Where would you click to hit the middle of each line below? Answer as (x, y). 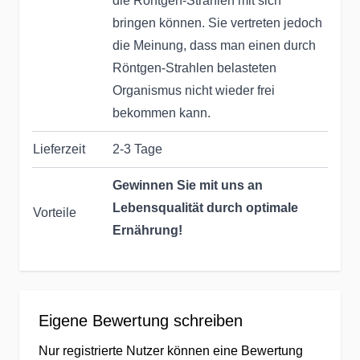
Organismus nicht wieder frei (194, 90)
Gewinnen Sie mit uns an (188, 185)
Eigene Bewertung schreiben (141, 321)
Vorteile (55, 213)
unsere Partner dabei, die (189, 307)
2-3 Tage (137, 149)
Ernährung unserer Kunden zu (206, 330)
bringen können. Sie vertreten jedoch (217, 23)
